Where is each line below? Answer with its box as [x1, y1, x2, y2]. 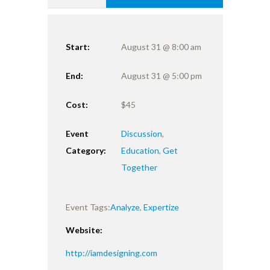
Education [121, 145, 160, 155]
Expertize [143, 201, 179, 212]
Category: [66, 145, 106, 155]
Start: [66, 41, 90, 52]
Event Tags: [66, 201, 110, 212]
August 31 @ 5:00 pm [121, 70, 202, 81]
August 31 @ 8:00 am [121, 41, 202, 52]
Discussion [121, 128, 163, 139]
